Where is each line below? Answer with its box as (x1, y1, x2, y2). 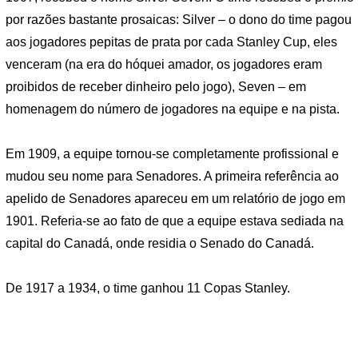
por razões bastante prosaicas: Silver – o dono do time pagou (6, 13, 352, 27)
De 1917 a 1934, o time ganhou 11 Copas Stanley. (6, 280, 290, 295)
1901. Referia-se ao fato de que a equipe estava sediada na (6, 214, 344, 229)
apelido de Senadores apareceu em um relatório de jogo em (6, 192, 345, 206)
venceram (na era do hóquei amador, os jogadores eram (6, 58, 322, 72)
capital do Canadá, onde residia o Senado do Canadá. (6, 237, 314, 251)
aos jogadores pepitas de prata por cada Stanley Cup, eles (6, 35, 337, 50)
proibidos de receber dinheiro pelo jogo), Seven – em (6, 80, 306, 94)
